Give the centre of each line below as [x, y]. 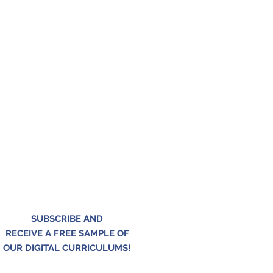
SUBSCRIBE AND [67, 219]
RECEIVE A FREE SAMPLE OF [67, 234]
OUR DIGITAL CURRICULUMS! [67, 248]
